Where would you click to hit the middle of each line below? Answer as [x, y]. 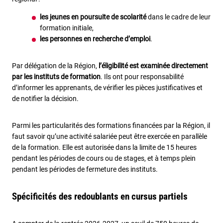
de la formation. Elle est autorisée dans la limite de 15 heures [104, 148]
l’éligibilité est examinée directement [153, 66]
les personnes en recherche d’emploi [95, 39]
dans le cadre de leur [178, 17]
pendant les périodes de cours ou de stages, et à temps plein [104, 159]
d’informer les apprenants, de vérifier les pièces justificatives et [107, 88]
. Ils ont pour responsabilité [142, 77]
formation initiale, [67, 28]
